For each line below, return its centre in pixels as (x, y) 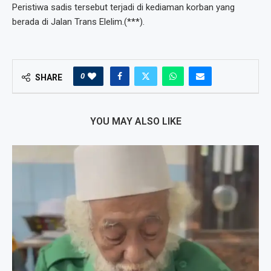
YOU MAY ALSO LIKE (135, 122)
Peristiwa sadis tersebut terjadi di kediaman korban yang (123, 8)
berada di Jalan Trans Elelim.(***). (78, 22)
